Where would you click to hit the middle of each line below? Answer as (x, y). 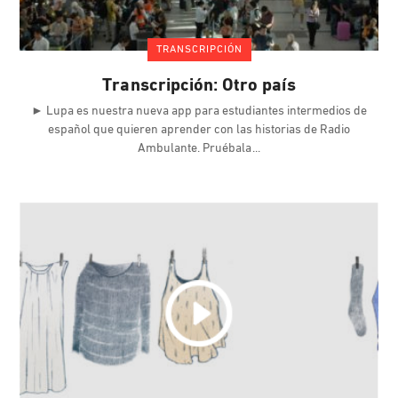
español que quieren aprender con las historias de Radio (199, 131)
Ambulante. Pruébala (196, 149)
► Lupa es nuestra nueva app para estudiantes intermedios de (199, 112)
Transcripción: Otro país (199, 87)
